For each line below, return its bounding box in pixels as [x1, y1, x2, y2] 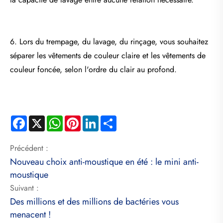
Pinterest [81, 113, 109, 125]
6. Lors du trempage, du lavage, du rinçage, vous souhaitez [10, 35, 208, 47]
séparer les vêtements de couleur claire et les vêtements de [10, 49, 206, 61]
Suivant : [10, 182, 39, 194]
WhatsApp [63, 113, 98, 125]
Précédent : [10, 142, 48, 154]
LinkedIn [99, 113, 126, 125]
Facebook [27, 113, 60, 125]
